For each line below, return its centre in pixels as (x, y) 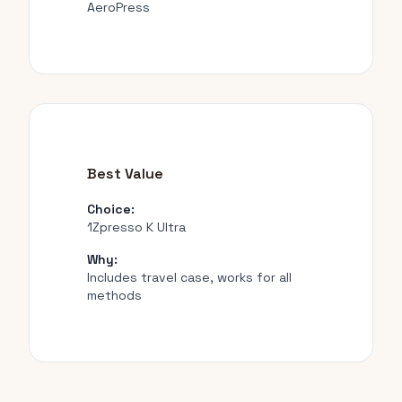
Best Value (125, 174)
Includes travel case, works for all (189, 277)
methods (114, 295)
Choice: (111, 209)
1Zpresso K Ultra (136, 227)
